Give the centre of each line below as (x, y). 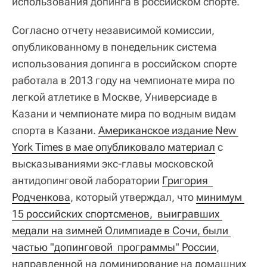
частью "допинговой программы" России (114, 247)
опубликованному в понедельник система (114, 47)
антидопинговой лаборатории (87, 180)
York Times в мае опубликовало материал (114, 147)
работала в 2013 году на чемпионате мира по (123, 80)
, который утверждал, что (133, 197)
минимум (219, 197)
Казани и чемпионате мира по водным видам (124, 114)
